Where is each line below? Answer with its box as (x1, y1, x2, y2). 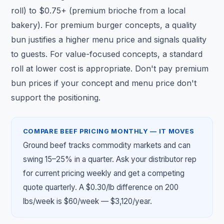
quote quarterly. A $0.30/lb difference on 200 (22, 182, 178, 192)
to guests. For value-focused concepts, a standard (11, 49, 203, 59)
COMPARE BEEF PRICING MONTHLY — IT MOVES (22, 127, 194, 135)
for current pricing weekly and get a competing (22, 168, 184, 178)
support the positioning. (11, 92, 101, 103)
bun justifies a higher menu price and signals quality (11, 34, 207, 45)
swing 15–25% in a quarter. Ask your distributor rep (22, 154, 196, 164)
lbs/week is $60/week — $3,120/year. (22, 196, 152, 206)
